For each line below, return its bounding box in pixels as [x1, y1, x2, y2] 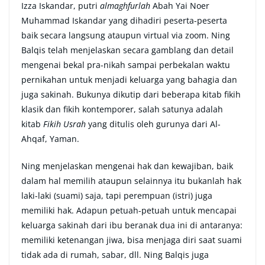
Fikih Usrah [43, 118, 88, 130]
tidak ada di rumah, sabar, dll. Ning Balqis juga [21, 249, 209, 261]
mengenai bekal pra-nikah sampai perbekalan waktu [21, 59, 230, 71]
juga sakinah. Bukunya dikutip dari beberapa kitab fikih [21, 89, 241, 101]
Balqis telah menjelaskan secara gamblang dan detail [21, 44, 234, 56]
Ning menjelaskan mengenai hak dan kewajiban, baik [21, 160, 233, 172]
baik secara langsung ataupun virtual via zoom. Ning [21, 30, 230, 41]
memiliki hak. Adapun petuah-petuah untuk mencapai [21, 205, 237, 216]
